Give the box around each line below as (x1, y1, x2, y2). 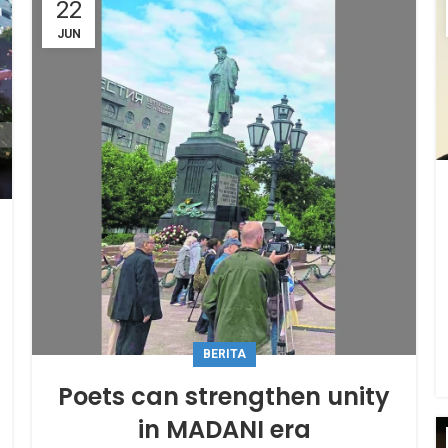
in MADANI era (137, 412, 311, 446)
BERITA (202, 346, 246, 361)
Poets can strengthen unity (58, 379, 390, 413)
